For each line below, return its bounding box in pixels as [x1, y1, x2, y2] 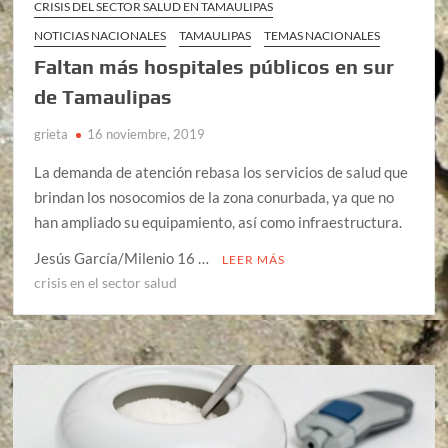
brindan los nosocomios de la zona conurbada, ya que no [34, 187, 395, 206]
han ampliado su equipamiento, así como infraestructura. [34, 212, 403, 231]
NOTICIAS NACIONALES [34, 27, 167, 43]
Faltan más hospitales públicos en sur [34, 54, 395, 78]
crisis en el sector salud [34, 273, 178, 291]
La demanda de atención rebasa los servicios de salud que [34, 162, 409, 181]
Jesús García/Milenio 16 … [34, 248, 213, 267]
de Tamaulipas [34, 84, 173, 108]
